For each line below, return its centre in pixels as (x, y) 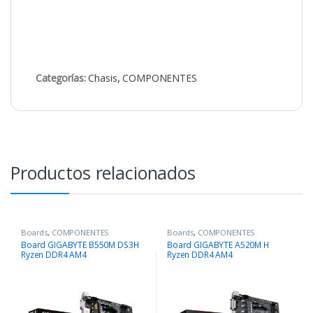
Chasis (103, 78)
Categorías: (62, 78)
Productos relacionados (103, 173)
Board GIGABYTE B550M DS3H (80, 245)
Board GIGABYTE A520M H (218, 245)
